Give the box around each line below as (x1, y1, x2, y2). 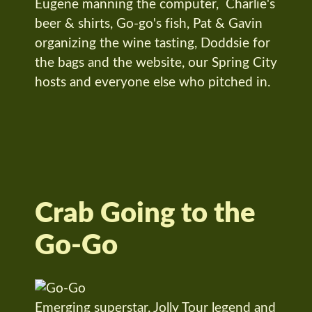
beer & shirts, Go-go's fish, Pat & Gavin (35, 17, 263, 31)
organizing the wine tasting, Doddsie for (35, 37, 270, 51)
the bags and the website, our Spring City (35, 56, 277, 70)
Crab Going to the (35, 199, 256, 228)
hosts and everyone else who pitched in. (35, 76, 270, 90)
